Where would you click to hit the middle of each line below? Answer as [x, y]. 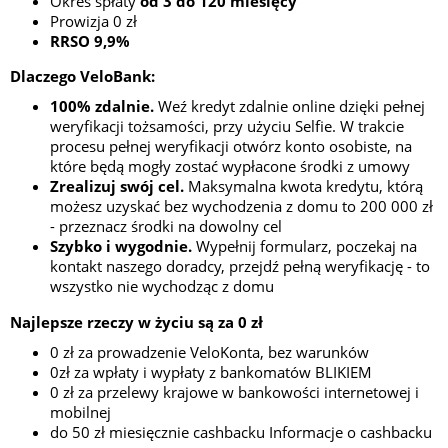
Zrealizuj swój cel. [117, 186]
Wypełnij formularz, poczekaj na [306, 246]
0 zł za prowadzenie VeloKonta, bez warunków [209, 351]
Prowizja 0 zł [93, 21]
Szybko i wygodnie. [123, 246]
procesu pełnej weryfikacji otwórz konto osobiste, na [231, 146]
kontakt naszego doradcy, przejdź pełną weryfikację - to [240, 266]
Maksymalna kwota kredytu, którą [303, 186]
